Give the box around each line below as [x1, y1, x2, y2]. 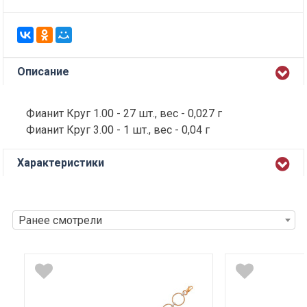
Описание [17, 65, 70, 79]
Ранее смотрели [18, 214, 102, 228]
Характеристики [17, 156, 105, 170]
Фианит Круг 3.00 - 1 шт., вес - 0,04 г [26, 123, 210, 137]
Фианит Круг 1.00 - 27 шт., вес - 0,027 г [26, 107, 223, 121]
